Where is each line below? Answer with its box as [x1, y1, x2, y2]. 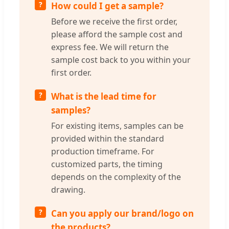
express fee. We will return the [51, 41, 169, 53]
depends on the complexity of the [51, 171, 181, 182]
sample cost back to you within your [51, 54, 191, 65]
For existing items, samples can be [51, 120, 184, 131]
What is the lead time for [51, 90, 156, 102]
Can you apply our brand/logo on [51, 207, 194, 219]
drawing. [51, 184, 85, 195]
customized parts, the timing [51, 158, 163, 170]
